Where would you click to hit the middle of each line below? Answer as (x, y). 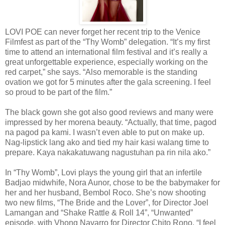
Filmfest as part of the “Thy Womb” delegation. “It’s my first (107, 42)
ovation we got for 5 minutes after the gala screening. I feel (108, 82)
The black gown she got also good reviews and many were (109, 112)
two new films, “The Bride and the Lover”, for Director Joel (107, 202)
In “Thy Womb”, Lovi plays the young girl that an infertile (103, 172)
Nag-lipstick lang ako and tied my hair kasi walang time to (107, 142)
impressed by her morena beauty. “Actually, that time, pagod (111, 122)
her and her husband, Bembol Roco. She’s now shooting (105, 192)
